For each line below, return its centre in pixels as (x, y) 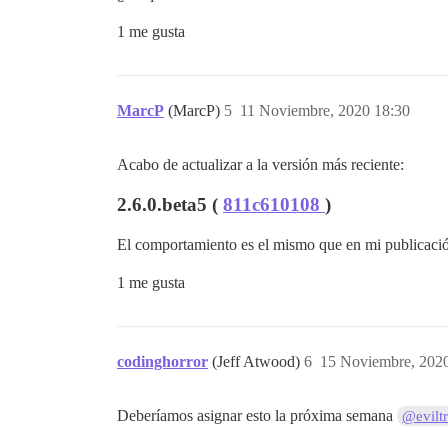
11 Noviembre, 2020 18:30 (325, 111)
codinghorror (162, 362)
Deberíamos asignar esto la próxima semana (257, 416)
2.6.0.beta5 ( (170, 205)
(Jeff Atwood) (258, 362)
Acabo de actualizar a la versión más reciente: (260, 165)
